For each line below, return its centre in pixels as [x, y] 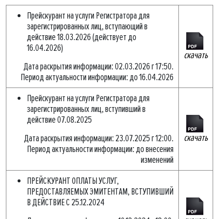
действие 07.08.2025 [59, 120]
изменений [157, 160]
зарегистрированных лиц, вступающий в [87, 26]
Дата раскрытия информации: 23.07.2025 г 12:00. [99, 138]
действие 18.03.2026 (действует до [82, 37]
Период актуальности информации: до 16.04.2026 [97, 77]
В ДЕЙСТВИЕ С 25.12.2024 [66, 202]
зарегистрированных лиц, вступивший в [86, 109]
